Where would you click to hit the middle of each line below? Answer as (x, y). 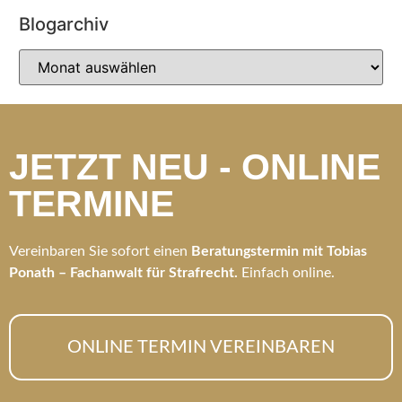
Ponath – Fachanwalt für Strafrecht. (123, 272)
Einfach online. (288, 272)
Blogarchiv (64, 24)
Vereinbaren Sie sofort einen (100, 251)
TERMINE (92, 203)
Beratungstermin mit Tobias (279, 251)
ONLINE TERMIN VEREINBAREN (201, 348)
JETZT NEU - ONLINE (195, 166)
